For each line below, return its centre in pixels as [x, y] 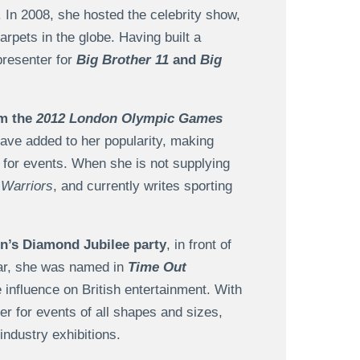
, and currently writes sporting [142, 186]
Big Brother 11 [122, 60]
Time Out [157, 268]
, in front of [198, 245]
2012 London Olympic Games [129, 119]
